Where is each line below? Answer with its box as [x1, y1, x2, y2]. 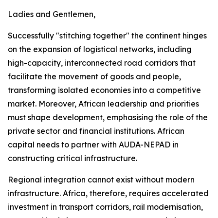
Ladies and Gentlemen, [8, 9, 95, 19]
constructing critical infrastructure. [8, 153, 139, 163]
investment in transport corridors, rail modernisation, [8, 202, 203, 212]
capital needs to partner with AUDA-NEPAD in [8, 140, 179, 149]
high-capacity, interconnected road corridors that [8, 58, 196, 68]
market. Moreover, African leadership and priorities [8, 99, 199, 109]
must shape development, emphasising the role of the [8, 112, 208, 122]
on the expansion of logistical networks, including [8, 44, 192, 54]
